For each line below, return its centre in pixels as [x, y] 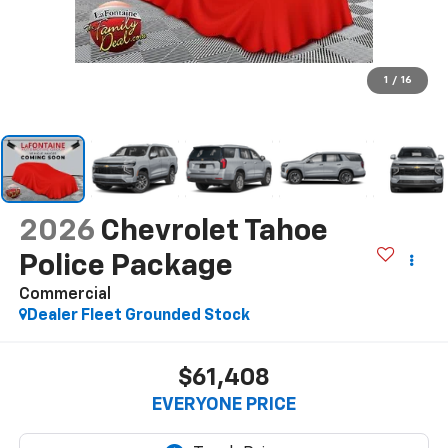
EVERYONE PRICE [224, 405]
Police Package [125, 266]
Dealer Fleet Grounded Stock [138, 315]
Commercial [64, 294]
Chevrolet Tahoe [213, 231]
